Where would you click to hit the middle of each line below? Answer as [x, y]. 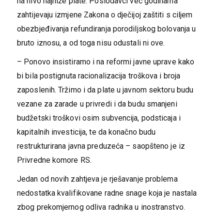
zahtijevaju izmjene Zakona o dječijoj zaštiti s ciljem [105, 15]
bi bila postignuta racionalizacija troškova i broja [99, 76]
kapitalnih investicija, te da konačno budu [86, 132]
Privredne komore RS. [54, 160]
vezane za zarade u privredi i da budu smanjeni [97, 104]
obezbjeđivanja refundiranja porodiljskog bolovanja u [107, 29]
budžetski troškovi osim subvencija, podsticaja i [99, 118]
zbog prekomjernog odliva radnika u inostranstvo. [101, 207]
